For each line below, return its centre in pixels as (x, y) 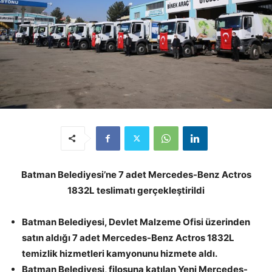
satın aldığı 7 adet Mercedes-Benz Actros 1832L (128, 237)
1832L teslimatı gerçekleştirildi (136, 190)
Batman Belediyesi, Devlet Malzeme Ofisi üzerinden (136, 222)
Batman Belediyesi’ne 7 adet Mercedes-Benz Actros (136, 174)
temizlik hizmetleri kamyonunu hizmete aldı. (120, 253)
